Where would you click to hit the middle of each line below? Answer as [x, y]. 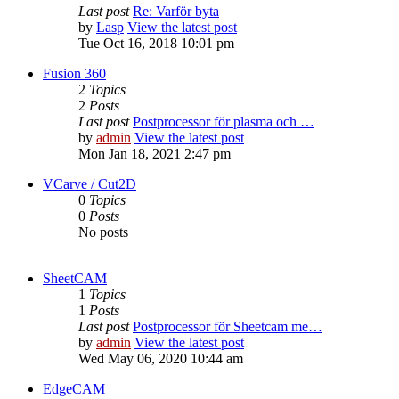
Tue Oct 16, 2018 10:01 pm [156, 44]
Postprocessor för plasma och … [224, 122]
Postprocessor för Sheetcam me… [228, 327]
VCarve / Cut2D [90, 184]
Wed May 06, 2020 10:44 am [161, 359]
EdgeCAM [74, 389]
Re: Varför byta [176, 12]
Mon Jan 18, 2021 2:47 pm [155, 154]
